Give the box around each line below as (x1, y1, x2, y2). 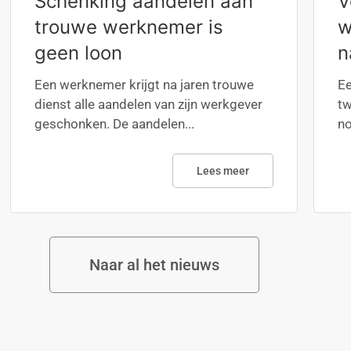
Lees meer (196, 165, 249, 177)
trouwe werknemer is (34, 16, 224, 38)
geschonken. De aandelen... (34, 116, 195, 132)
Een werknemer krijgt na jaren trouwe (34, 77, 255, 92)
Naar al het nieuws (89, 255, 219, 274)
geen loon (34, 42, 123, 64)
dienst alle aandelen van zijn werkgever (34, 96, 263, 112)
